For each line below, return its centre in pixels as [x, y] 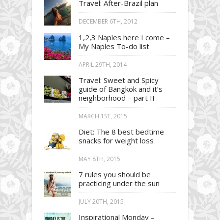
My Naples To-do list [114, 46]
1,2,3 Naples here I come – [124, 38]
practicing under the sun [119, 183]
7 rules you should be [115, 175]
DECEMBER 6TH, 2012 [108, 22]
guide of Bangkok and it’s [121, 89]
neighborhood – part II [117, 98]
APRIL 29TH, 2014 [103, 65]
